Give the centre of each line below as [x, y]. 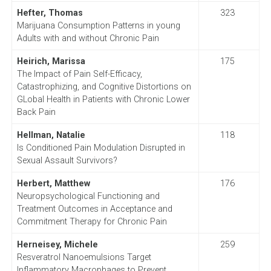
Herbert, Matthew [53, 183]
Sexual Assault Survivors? [67, 160]
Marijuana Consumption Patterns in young [98, 25]
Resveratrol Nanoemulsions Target [84, 257]
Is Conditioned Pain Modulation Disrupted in [101, 148]
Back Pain [36, 112]
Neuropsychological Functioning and [88, 196]
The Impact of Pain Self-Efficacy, [79, 74]
